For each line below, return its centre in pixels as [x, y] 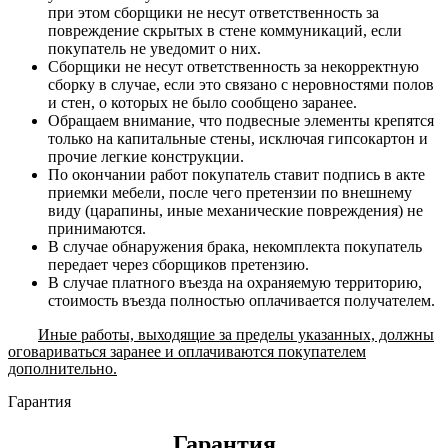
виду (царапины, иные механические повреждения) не [235, 211]
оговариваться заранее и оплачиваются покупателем [187, 352]
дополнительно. [62, 369]
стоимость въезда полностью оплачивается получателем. [241, 301]
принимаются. [97, 229]
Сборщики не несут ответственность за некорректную [233, 67]
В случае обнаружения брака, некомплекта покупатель [235, 247]
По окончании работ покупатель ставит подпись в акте [236, 175]
